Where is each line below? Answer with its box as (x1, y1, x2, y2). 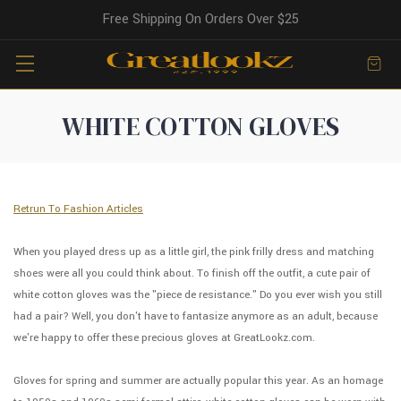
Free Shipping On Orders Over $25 (102, 10, 299, 29)
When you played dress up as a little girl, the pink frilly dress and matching (13, 244, 374, 260)
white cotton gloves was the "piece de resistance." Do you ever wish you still (13, 287, 382, 303)
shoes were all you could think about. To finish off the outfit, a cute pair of (13, 266, 371, 281)
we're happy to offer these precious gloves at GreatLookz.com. (13, 330, 315, 346)
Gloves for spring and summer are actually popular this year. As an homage (13, 373, 383, 388)
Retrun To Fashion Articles (13, 201, 143, 217)
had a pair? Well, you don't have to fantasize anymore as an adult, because (13, 309, 378, 324)
